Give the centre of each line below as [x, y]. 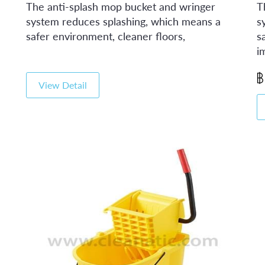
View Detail [63, 85]
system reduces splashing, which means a [123, 21]
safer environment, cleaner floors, [106, 36]
